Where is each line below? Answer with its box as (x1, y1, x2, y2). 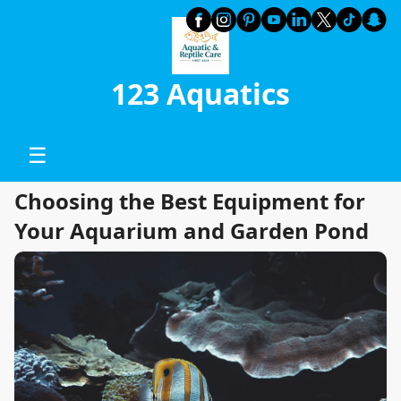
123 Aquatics (111, 74, 290, 114)
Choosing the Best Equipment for (14, 186, 365, 217)
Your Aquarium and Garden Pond (14, 216, 369, 246)
